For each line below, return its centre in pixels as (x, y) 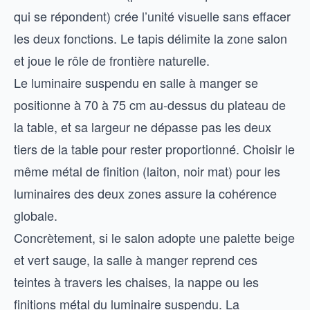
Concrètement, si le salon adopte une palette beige (154, 237)
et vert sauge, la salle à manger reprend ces (136, 259)
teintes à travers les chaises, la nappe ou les (136, 282)
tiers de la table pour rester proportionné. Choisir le (154, 149)
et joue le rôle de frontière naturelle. (112, 60)
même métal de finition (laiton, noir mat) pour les (147, 171)
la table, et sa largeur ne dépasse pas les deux (143, 127)
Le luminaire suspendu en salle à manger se (136, 82)
